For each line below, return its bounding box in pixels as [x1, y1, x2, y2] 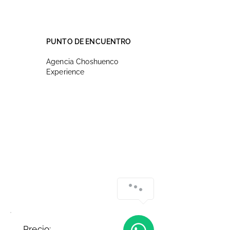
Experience [46, 68, 85, 76]
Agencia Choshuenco [46, 57, 119, 66]
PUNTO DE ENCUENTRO [46, 37, 131, 46]
